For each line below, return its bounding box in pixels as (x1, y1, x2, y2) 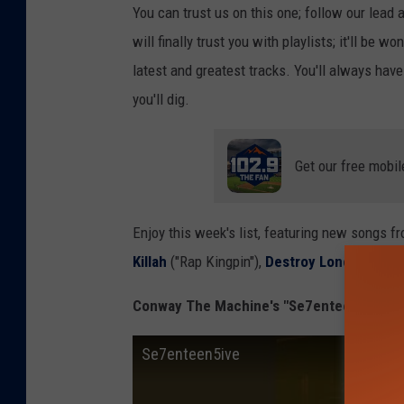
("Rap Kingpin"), (167, 252, 265, 271)
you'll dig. (133, 90, 189, 109)
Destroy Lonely (265, 252, 362, 271)
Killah (133, 252, 167, 271)
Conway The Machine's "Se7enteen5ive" (133, 297, 390, 316)
